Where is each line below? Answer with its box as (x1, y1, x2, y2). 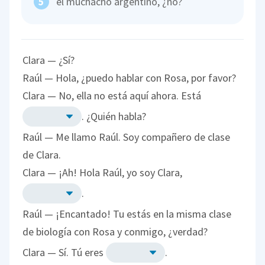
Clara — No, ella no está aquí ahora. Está (22, 88, 202, 102)
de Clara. (22, 147, 62, 161)
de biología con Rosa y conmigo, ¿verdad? (22, 224, 208, 238)
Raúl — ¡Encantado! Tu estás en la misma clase (22, 206, 232, 221)
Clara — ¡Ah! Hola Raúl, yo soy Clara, (22, 165, 183, 179)
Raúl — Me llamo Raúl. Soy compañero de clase (22, 130, 231, 144)
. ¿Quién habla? (82, 109, 147, 123)
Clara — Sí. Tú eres (22, 245, 106, 259)
